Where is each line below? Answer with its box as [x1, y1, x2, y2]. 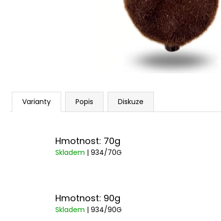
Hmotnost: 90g [55, 192, 120, 205]
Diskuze [118, 97, 144, 107]
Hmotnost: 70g [55, 134, 120, 147]
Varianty [22, 97, 51, 107]
